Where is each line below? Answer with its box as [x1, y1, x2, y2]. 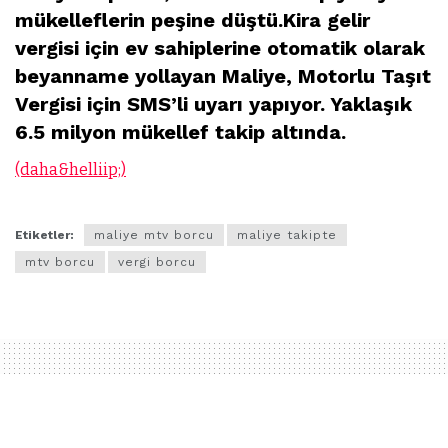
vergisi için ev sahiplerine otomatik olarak [15, 36, 425, 61]
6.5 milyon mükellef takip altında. [15, 120, 346, 145]
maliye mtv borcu [94, 228, 214, 243]
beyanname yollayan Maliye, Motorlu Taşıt [15, 64, 431, 89]
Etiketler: [15, 228, 74, 243]
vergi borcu [118, 255, 196, 270]
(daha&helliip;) [15, 160, 126, 180]
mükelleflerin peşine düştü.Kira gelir [15, 8, 370, 33]
